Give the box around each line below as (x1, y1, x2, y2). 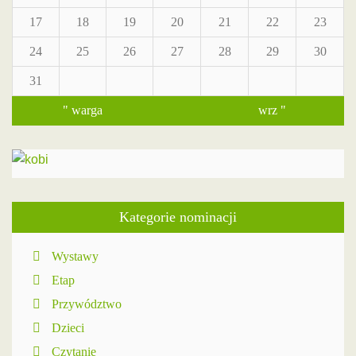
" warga (63, 103, 103, 117)
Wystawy (52, 250, 99, 263)
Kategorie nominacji (119, 209, 237, 225)
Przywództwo (52, 297, 122, 311)
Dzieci (52, 321, 84, 335)
